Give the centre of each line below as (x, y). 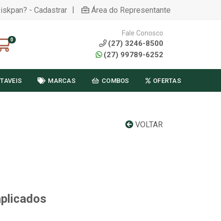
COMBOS (115, 80)
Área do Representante (131, 10)
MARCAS (62, 80)
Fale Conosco (143, 33)
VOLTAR (148, 125)
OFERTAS (167, 80)
